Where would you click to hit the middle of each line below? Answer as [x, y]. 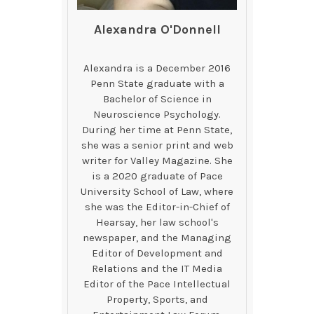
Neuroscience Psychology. [157, 115]
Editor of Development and [157, 253]
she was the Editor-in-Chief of [157, 207]
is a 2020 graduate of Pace [157, 176]
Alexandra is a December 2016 [157, 68]
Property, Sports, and [157, 300]
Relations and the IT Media [157, 269]
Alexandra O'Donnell [157, 30]
